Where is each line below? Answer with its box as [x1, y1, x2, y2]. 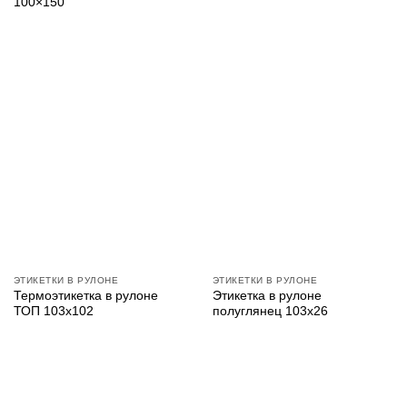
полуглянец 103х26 [212, 304, 328, 319]
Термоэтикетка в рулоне [13, 289, 158, 303]
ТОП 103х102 [13, 304, 94, 319]
